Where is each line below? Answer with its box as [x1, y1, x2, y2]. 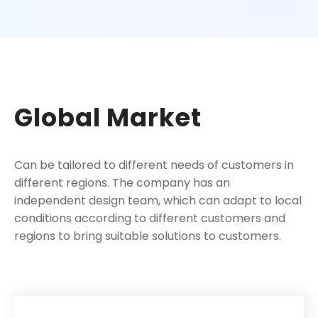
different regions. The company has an [14, 175, 230, 191]
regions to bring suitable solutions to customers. [14, 228, 281, 244]
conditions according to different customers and [14, 210, 285, 226]
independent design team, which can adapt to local [14, 192, 302, 209]
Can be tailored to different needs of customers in [14, 157, 294, 173]
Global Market [14, 100, 202, 135]
